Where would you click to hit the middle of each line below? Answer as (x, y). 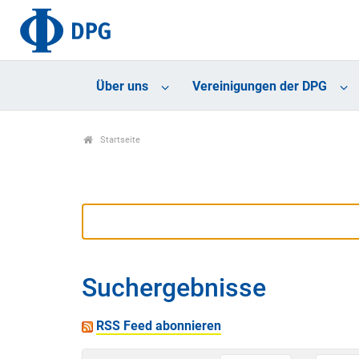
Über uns (122, 87)
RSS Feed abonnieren (159, 326)
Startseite (119, 140)
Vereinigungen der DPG (259, 87)
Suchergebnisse (174, 288)
